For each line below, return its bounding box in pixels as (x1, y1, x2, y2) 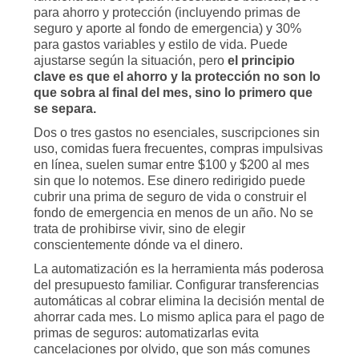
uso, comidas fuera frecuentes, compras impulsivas (34, 142, 323, 155)
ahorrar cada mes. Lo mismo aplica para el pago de (34, 310, 325, 324)
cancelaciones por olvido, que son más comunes (34, 342, 310, 356)
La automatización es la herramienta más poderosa (34, 262, 324, 276)
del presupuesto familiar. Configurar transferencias (34, 278, 319, 292)
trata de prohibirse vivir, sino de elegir (34, 222, 245, 236)
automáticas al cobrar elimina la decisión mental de (34, 294, 325, 308)
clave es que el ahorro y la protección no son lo (34, 70, 321, 83)
